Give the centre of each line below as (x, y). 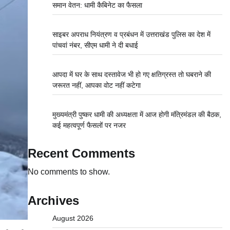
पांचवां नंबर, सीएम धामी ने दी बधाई (95, 45)
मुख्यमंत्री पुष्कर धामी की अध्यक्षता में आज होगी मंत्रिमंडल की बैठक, (137, 114)
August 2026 (73, 218)
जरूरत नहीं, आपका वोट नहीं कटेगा (96, 85)
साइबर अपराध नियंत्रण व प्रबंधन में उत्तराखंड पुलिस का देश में (131, 34)
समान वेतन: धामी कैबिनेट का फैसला (97, 5)
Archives (53, 200)
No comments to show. (69, 172)
